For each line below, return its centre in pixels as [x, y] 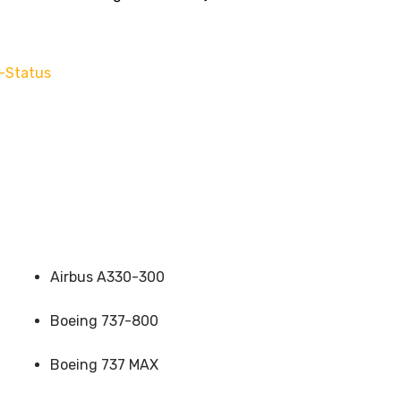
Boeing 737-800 [104, 321]
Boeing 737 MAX [104, 365]
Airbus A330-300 [107, 277]
